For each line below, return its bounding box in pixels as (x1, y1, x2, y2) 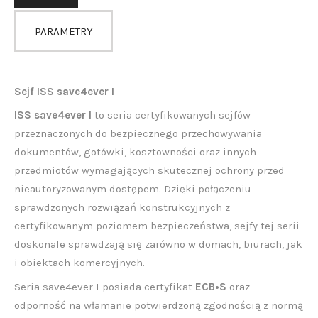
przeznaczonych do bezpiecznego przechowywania (14, 127, 262, 141)
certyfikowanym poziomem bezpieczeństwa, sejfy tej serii (14, 219, 300, 233)
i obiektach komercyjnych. (14, 256, 145, 270)
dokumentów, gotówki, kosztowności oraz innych (14, 146, 256, 159)
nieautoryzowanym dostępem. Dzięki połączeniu (14, 182, 251, 196)
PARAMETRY (34, 24, 93, 38)
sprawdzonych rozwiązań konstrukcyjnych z (14, 201, 230, 214)
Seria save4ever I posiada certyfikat (14, 280, 195, 293)
